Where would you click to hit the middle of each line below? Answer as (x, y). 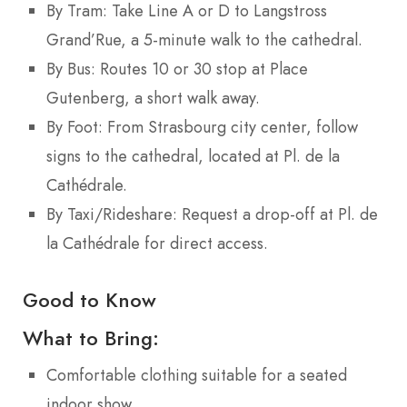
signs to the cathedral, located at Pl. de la (193, 156)
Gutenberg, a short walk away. (153, 98)
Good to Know (89, 300)
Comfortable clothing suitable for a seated (197, 376)
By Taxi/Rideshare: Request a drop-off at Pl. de (212, 214)
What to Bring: (91, 338)
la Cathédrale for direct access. (157, 243)
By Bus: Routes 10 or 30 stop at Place (177, 69)
